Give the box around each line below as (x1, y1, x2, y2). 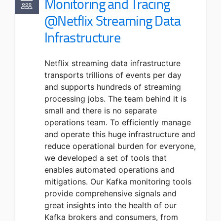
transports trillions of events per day (44, 70, 182, 80)
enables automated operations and (44, 165, 175, 175)
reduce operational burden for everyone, (44, 141, 196, 151)
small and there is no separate (44, 106, 157, 115)
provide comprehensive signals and (44, 188, 177, 198)
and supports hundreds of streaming (44, 82, 181, 92)
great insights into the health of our (44, 200, 177, 210)
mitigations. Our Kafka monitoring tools (44, 177, 191, 186)
